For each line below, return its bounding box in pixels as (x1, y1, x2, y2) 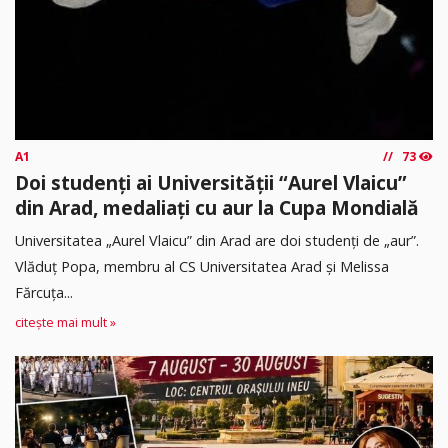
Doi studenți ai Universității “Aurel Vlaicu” (15, 169, 407, 197)
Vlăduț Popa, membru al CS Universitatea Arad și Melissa (15, 257, 389, 277)
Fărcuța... (15, 283, 73, 303)
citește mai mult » (15, 314, 116, 332)
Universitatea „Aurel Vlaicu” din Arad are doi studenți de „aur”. (15, 231, 419, 251)
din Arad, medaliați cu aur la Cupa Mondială (15, 194, 419, 222)
